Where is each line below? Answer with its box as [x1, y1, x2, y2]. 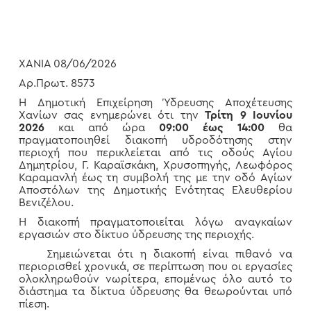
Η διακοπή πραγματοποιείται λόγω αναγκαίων [18, 217, 293, 228]
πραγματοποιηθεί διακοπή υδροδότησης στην [18, 135, 293, 146]
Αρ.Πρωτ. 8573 [18, 78, 95, 89]
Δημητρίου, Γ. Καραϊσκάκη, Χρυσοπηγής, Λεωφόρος [18, 160, 293, 171]
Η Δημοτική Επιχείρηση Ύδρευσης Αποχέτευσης [18, 97, 293, 108]
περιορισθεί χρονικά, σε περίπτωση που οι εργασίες [18, 261, 293, 272]
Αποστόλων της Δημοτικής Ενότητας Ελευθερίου [18, 185, 293, 196]
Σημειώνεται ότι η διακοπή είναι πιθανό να [18, 249, 293, 260]
